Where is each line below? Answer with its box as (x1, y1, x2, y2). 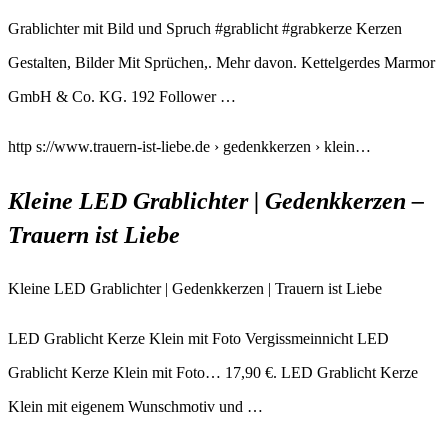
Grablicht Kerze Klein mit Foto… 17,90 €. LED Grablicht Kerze (8, 363, 418, 381)
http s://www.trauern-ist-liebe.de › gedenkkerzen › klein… (8, 137, 371, 155)
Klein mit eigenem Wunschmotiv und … (8, 397, 263, 415)
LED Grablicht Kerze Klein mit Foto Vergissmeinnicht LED (8, 329, 389, 347)
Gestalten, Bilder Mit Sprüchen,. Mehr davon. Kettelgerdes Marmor (8, 53, 435, 71)
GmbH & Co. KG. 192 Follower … (8, 87, 236, 105)
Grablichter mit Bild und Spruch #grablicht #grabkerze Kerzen (8, 19, 402, 37)
